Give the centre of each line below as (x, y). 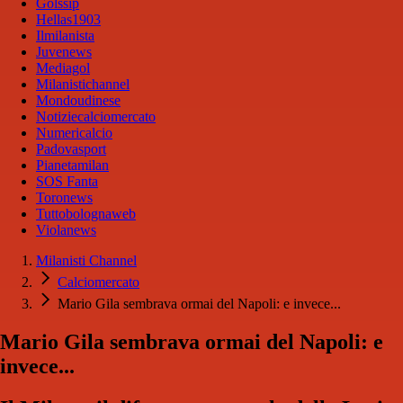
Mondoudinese (78, 101)
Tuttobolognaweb (86, 214)
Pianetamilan (72, 166)
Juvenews (64, 52)
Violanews (66, 230)
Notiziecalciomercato (96, 117)
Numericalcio (74, 133)
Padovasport (71, 149)
